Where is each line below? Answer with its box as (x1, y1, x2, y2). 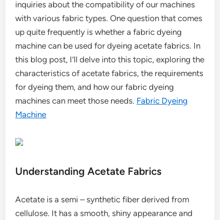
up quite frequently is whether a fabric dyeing (15, 27, 182, 37)
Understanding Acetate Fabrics (15, 165, 162, 177)
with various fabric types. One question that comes (15, 13, 203, 23)
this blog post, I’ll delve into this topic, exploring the (15, 55, 205, 64)
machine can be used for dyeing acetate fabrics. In (15, 41, 201, 51)
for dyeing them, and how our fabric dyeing (15, 82, 174, 92)
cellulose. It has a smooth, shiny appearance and (15, 208, 193, 218)
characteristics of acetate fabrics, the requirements (15, 68, 204, 78)
